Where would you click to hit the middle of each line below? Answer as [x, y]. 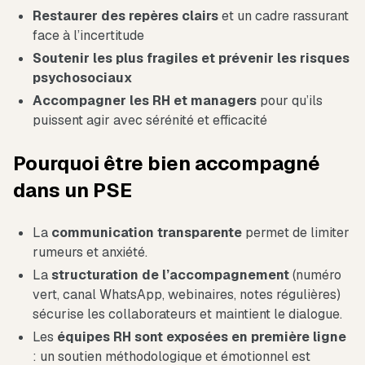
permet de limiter [296, 233]
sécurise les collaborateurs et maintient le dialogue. [187, 314]
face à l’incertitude [88, 36]
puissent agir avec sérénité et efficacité [150, 121]
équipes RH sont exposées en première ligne [202, 337]
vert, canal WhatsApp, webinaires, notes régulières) [187, 295]
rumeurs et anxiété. [90, 253]
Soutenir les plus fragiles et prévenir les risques [191, 59]
